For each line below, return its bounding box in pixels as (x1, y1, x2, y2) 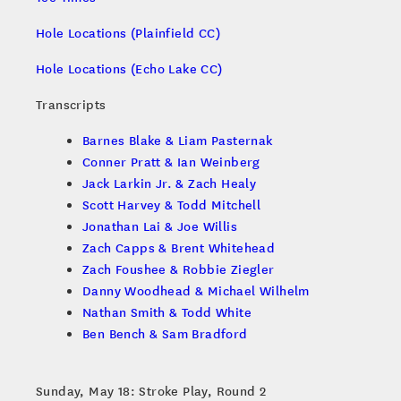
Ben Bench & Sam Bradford (82, 324, 248, 343)
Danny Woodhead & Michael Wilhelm (82, 281, 310, 300)
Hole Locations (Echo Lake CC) (36, 59, 223, 78)
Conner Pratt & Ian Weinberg (82, 152, 260, 171)
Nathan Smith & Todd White (82, 303, 252, 321)
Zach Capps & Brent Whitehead (82, 238, 276, 257)
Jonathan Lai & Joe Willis (82, 217, 237, 235)
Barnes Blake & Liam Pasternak (82, 131, 273, 149)
